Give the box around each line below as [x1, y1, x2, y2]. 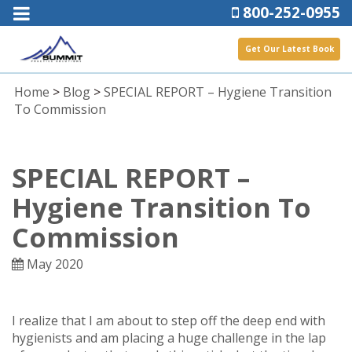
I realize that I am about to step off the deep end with [12, 311, 325, 329]
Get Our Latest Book [245, 43, 335, 55]
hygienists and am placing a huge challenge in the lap [12, 328, 326, 346]
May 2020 [24, 255, 83, 273]
